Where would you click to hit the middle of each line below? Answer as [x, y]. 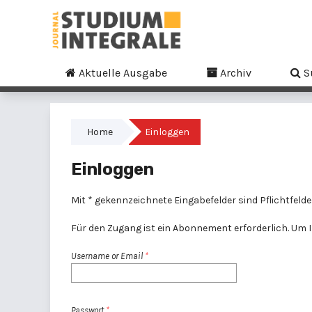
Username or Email [108, 256]
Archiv [234, 72]
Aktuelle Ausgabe [122, 72]
